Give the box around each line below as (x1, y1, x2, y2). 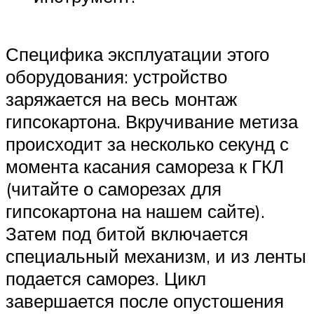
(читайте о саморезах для (6, 177, 221, 200)
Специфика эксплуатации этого (6, 43, 269, 66)
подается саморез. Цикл (6, 267, 206, 290)
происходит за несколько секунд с (6, 132, 289, 156)
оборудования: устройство (6, 65, 227, 88)
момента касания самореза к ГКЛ (6, 155, 284, 178)
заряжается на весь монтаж (6, 88, 237, 111)
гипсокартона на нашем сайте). (6, 200, 265, 223)
